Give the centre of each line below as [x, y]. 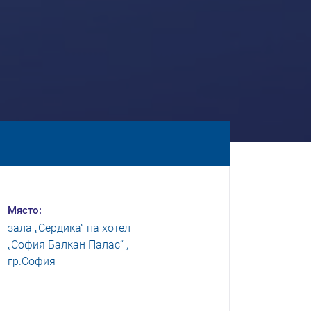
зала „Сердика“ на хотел [69, 228]
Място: [24, 211]
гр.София [31, 262]
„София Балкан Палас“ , [68, 245]
